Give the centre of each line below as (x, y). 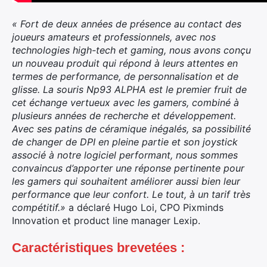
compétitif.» (39, 207)
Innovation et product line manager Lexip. (106, 221)
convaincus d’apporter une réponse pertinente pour (128, 168)
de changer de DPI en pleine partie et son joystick (125, 142)
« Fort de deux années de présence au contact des (127, 24)
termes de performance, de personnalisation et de (125, 76)
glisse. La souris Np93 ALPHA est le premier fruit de (129, 89)
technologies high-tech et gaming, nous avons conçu (131, 50)
